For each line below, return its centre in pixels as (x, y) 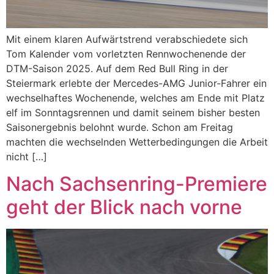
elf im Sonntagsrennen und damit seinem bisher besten (133, 112)
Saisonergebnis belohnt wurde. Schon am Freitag (120, 127)
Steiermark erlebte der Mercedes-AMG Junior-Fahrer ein (136, 83)
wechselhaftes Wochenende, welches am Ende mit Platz (135, 98)
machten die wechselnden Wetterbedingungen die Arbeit (137, 142)
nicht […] (27, 156)
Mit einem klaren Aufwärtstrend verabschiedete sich (127, 39)
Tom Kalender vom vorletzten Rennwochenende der (126, 54)
